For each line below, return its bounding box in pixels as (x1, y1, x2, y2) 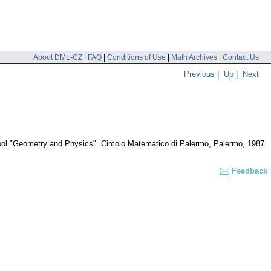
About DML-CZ (33, 53, 82, 62)
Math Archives (171, 53, 217, 62)
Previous (184, 69, 215, 79)
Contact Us (223, 53, 259, 62)
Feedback (232, 166, 267, 176)
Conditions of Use (107, 53, 166, 62)
